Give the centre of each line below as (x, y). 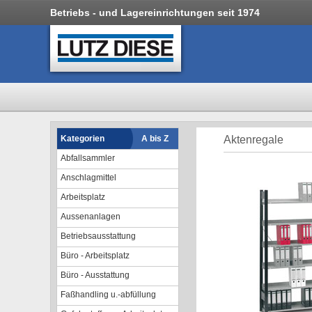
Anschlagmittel (88, 178)
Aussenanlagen (91, 217)
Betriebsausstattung (98, 236)
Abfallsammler (88, 158)
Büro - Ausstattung (95, 275)
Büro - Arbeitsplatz (95, 256)
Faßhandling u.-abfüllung (108, 295)
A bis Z (155, 139)
